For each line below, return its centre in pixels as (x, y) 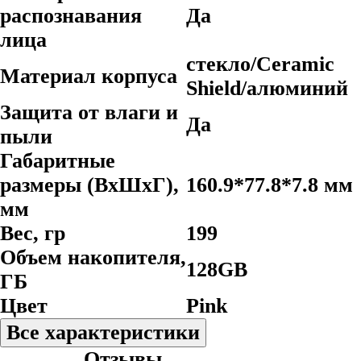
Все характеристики (103, 332)
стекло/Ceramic (260, 64)
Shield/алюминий (267, 88)
